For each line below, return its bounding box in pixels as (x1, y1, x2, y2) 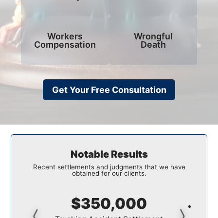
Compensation (34, 39, 96, 50)
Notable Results (70, 148, 148, 161)
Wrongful (133, 31, 173, 42)
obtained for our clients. (72, 169, 146, 178)
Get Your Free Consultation (52, 84, 166, 95)
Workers (47, 31, 83, 42)
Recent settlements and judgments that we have (33, 163, 185, 171)
